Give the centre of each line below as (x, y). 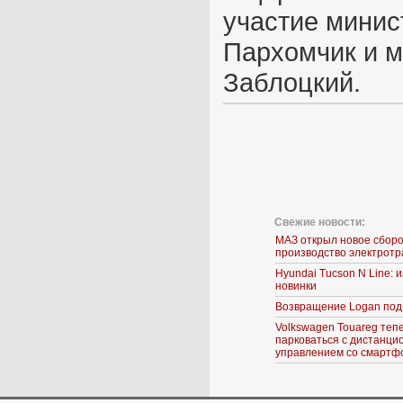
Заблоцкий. (292, 82)
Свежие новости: (320, 222)
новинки (296, 286)
